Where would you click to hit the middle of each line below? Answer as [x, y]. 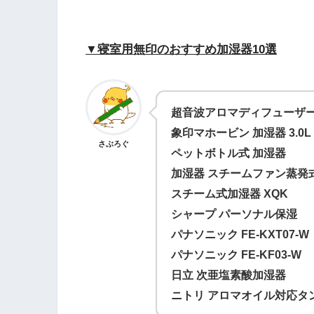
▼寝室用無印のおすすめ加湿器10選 [181, 50]
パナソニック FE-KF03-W [236, 254]
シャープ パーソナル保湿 [234, 213]
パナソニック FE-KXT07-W [240, 234]
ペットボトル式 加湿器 [234, 152]
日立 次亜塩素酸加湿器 [228, 274]
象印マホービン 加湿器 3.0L [241, 132]
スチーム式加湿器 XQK [230, 193]
